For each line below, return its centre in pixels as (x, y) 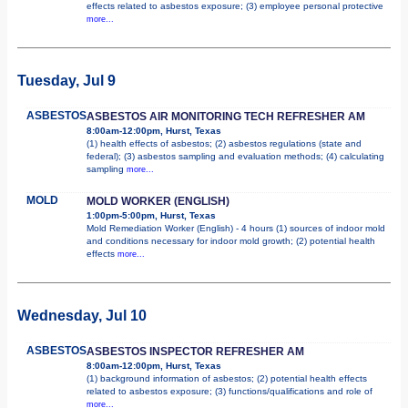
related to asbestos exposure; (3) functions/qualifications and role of (229, 391)
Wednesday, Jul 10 (82, 315)
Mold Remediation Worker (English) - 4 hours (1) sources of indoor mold (236, 228)
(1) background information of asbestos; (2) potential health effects (227, 378)
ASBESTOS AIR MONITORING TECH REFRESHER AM (226, 116)
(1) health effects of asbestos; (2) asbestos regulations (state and (224, 143)
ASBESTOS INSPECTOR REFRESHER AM (195, 351)
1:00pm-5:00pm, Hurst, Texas (151, 215)
